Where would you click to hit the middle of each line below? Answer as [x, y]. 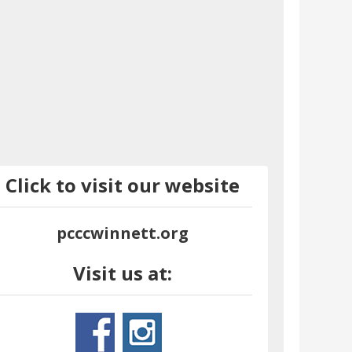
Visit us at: [123, 273]
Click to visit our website [123, 185]
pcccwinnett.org [123, 233]
